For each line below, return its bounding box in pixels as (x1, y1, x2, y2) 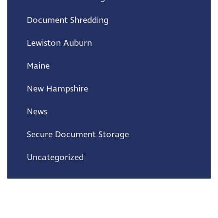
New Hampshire (27, 83, 88, 95)
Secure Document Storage (27, 128, 129, 141)
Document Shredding (27, 14, 109, 26)
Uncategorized (27, 151, 84, 163)
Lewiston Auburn (27, 37, 92, 49)
